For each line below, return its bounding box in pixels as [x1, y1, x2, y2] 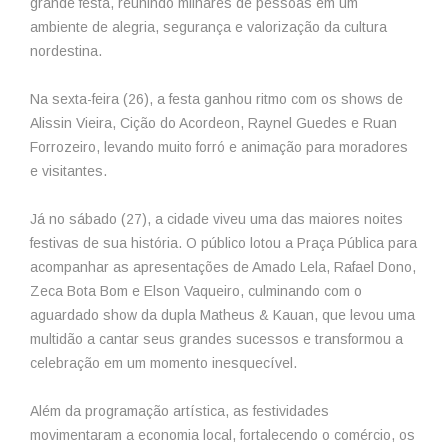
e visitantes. [30, 162, 107, 179]
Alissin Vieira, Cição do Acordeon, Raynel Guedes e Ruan [30, 114, 397, 131]
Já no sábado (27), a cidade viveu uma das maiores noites [30, 210, 403, 227]
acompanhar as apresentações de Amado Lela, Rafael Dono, [30, 258, 416, 275]
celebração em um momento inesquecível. [30, 354, 297, 371]
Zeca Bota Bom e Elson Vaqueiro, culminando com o [30, 282, 362, 299]
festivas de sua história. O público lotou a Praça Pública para [30, 234, 417, 251]
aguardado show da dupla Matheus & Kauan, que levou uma [30, 306, 415, 323]
